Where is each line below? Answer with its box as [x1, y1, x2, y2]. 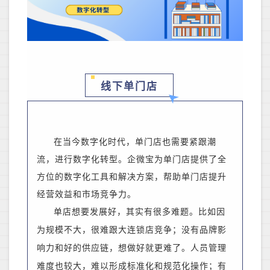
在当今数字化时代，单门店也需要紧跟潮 [54, 137, 216, 147]
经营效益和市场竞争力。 [37, 190, 136, 199]
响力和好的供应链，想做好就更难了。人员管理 [37, 243, 227, 253]
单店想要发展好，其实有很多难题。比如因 [54, 207, 225, 217]
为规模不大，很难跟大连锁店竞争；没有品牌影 [37, 225, 227, 235]
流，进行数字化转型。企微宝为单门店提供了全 [37, 155, 227, 165]
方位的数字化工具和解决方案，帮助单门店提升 [37, 172, 227, 182]
